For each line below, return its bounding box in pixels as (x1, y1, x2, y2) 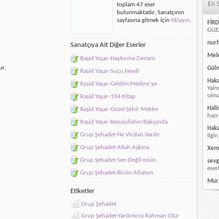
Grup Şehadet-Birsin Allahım (80, 170, 153, 176)
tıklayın (171, 17, 190, 23)
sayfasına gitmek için (117, 17, 171, 23)
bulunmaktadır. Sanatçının (117, 9, 184, 16)
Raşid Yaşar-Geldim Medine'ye (80, 81, 157, 87)
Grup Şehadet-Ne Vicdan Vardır (80, 131, 160, 138)
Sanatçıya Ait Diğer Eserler (70, 42, 146, 49)
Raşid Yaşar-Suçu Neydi (80, 68, 139, 74)
